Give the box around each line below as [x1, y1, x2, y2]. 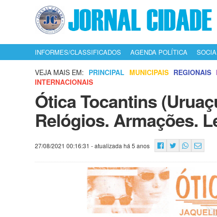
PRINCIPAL [89, 67, 124, 77]
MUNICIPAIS [129, 67, 169, 77]
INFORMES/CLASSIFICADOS [35, 47, 121, 57]
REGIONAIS [173, 67, 211, 77]
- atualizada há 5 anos [90, 141, 150, 150]
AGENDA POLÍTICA [130, 47, 187, 57]
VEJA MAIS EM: [35, 67, 84, 77]
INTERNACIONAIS [35, 77, 93, 87]
